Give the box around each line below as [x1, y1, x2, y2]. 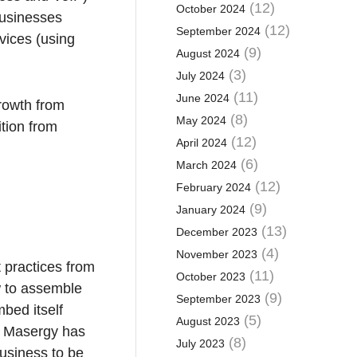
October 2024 [175, 2, 245, 15]
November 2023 [175, 248, 257, 261]
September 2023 [175, 292, 261, 305]
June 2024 [175, 92, 229, 104]
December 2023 [175, 226, 257, 238]
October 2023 [175, 270, 245, 283]
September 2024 [175, 25, 261, 37]
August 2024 [175, 47, 240, 60]
